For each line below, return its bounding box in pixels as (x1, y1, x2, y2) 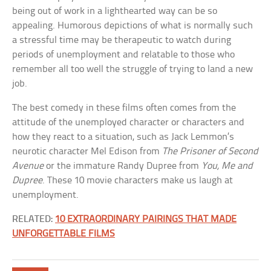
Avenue (12, 161, 44, 171)
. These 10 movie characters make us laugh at (42, 175, 233, 186)
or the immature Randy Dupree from (44, 161, 202, 171)
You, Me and (201, 161, 253, 171)
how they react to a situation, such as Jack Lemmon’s (12, 132, 235, 142)
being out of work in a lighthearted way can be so (12, 6, 218, 16)
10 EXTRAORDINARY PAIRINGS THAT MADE (55, 214, 237, 224)
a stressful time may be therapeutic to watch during (12, 35, 232, 45)
